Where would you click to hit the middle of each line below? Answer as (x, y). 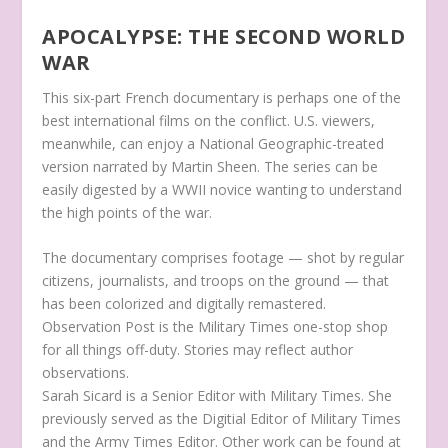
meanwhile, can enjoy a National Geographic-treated (213, 144)
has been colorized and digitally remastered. (184, 304)
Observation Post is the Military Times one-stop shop (215, 327)
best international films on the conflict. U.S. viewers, (209, 121)
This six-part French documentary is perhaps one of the (222, 98)
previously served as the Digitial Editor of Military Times (222, 419)
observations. (86, 373)
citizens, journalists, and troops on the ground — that (216, 281)
